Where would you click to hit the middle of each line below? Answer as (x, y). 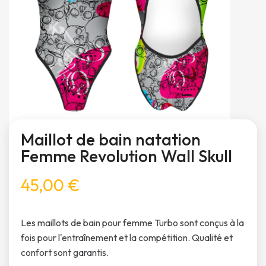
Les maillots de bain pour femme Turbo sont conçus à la (132, 223)
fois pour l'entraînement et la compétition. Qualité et (127, 237)
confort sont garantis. (65, 252)
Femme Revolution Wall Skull (126, 156)
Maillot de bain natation (111, 139)
